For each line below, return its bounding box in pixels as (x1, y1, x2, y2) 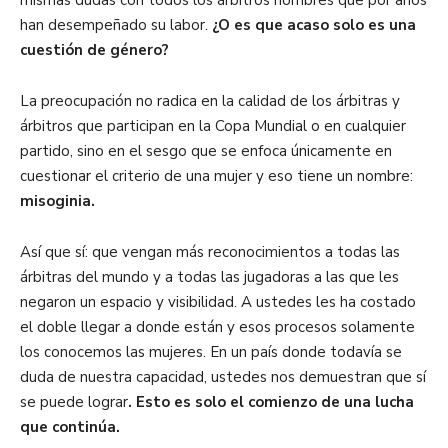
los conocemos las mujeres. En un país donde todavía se (20, 342, 402, 362)
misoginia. (20, 191, 99, 211)
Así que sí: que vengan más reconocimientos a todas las (20, 242, 400, 262)
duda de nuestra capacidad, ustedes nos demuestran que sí (20, 367, 426, 387)
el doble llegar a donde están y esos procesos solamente (20, 317, 415, 337)
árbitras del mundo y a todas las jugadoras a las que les (20, 267, 399, 287)
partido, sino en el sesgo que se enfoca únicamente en (20, 141, 392, 161)
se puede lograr (20, 392, 128, 412)
